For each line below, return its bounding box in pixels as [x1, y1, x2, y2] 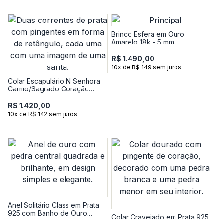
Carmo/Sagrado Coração [8, 85, 89, 93]
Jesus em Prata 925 [8, 92, 71, 101]
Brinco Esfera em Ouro [111, 30, 184, 38]
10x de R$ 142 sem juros [8, 110, 77, 118]
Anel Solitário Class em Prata [8, 201, 99, 209]
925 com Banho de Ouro [8, 209, 87, 217]
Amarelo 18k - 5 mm [111, 38, 174, 46]
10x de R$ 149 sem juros [111, 64, 181, 71]
